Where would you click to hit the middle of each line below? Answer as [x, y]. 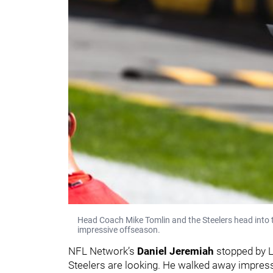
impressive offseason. [119, 229]
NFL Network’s [103, 251]
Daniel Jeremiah [175, 251]
